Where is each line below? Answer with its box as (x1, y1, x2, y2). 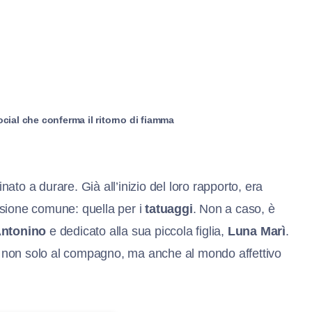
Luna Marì (227, 224, 286, 238)
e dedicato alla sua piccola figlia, (46, 224, 228, 238)
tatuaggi (145, 201, 193, 216)
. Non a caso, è (192, 201, 275, 216)
